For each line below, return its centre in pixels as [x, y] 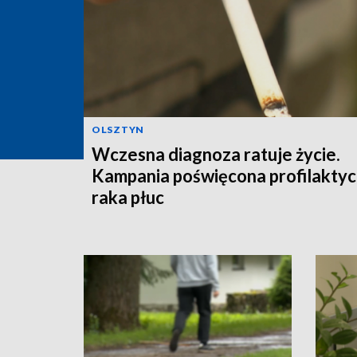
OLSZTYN [118, 129]
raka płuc [128, 197]
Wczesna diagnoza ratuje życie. [216, 154]
